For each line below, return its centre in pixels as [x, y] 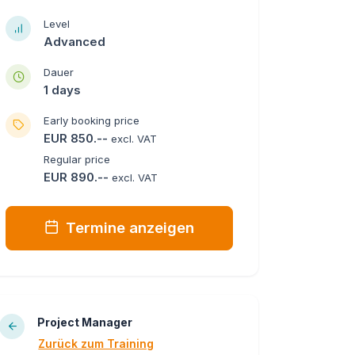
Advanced [75, 41]
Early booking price [92, 120]
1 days [63, 90]
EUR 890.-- [78, 177]
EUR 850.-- [78, 138]
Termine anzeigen [130, 227]
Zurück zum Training [96, 343]
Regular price [77, 159]
